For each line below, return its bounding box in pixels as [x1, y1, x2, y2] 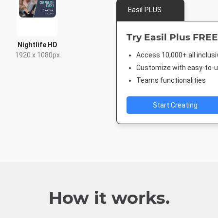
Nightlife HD [17, 41, 57, 49]
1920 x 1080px [15, 51, 60, 59]
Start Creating [153, 101, 198, 109]
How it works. [48, 187, 170, 208]
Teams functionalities [136, 76, 206, 84]
